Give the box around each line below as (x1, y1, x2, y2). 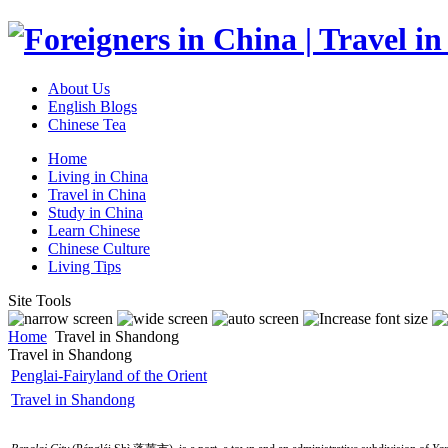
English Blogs (48, 97, 137, 115)
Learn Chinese (48, 221, 140, 239)
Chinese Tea (48, 115, 126, 133)
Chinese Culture (48, 239, 150, 257)
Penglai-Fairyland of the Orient (11, 366, 207, 384)
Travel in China (48, 185, 146, 203)
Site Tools (8, 291, 71, 309)
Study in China (48, 203, 143, 221)
